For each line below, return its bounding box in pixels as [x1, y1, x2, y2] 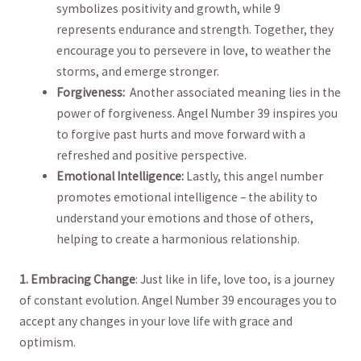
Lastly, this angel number [184, 168, 324, 185]
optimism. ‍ [19, 334, 78, 350]
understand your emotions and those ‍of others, [56, 210, 314, 226]
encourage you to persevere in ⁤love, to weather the [56, 43, 332, 59]
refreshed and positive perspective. [56, 147, 247, 164]
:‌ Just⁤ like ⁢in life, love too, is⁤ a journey [135, 271, 334, 287]
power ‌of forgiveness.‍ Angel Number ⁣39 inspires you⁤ [56, 106, 338, 122]
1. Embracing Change [19, 271, 135, 287]
